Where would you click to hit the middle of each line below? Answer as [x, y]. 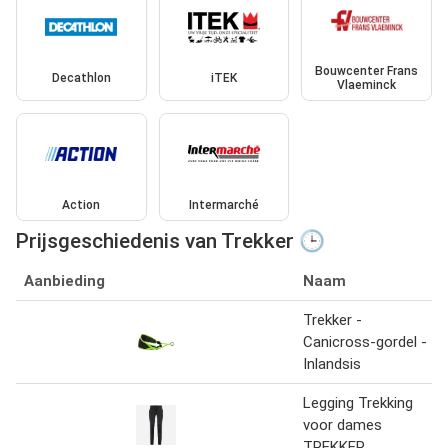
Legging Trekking [358, 402]
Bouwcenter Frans [367, 71]
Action [81, 204]
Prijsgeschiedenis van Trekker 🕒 [170, 240]
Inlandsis [332, 363]
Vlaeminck [367, 85]
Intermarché [223, 204]
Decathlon [81, 78]
